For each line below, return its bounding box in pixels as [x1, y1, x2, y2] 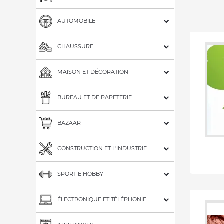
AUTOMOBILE [57, 17, 95, 24]
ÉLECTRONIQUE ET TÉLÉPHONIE [57, 195, 146, 203]
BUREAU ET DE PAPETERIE [57, 93, 132, 101]
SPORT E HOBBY [57, 170, 103, 177]
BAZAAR [57, 119, 81, 126]
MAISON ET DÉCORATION [57, 68, 128, 75]
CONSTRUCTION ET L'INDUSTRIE [57, 144, 147, 152]
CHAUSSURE [57, 42, 93, 50]
